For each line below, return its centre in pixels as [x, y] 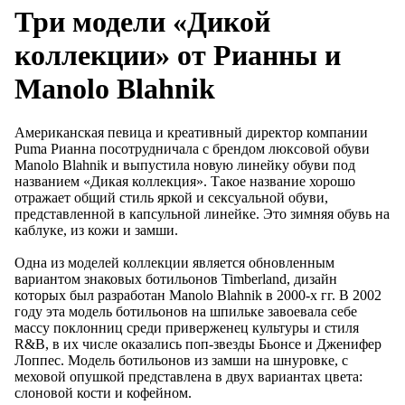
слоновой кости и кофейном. [103, 393]
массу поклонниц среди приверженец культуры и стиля [187, 328]
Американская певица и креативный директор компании [191, 133]
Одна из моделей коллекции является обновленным [174, 263]
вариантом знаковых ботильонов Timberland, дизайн [176, 279]
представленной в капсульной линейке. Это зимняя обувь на [202, 214]
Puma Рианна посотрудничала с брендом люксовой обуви [192, 149]
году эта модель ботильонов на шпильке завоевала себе [186, 312]
